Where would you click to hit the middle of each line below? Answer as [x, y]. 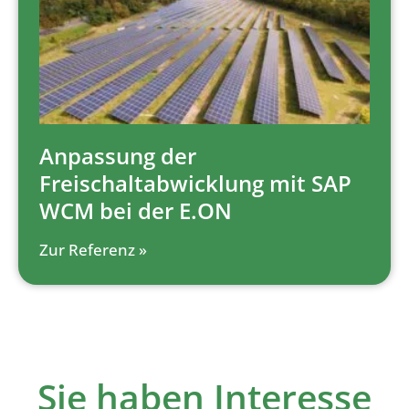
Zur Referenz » [93, 250]
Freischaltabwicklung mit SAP [195, 184]
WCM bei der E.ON [136, 211]
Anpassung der [118, 156]
